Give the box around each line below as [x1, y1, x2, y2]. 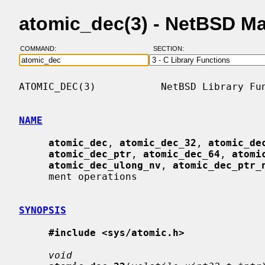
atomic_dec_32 [119, 137, 196, 148]
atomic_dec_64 [143, 148, 220, 160]
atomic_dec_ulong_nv [49, 159, 161, 171]
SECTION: [153, 45, 189, 53]
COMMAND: [20, 45, 63, 53]
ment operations [19, 170, 49, 182]
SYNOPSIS [19, 204, 66, 216]
